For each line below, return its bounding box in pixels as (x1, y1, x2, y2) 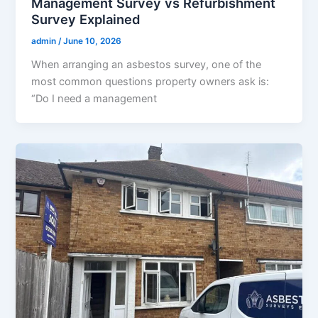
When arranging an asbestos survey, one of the (31, 57, 262, 71)
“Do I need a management (31, 92, 158, 105)
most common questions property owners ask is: (31, 75, 270, 88)
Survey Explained (31, 11, 141, 28)
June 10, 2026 (63, 35, 122, 46)
